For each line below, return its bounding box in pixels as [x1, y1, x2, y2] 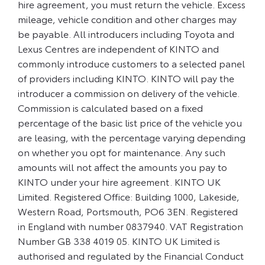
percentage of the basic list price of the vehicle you [18, 115, 242, 130]
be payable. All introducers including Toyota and [18, 27, 234, 41]
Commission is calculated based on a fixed [18, 101, 203, 115]
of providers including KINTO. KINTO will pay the [18, 71, 234, 85]
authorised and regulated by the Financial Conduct [18, 248, 244, 263]
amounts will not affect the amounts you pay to [18, 160, 227, 174]
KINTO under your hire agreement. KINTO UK [18, 174, 221, 189]
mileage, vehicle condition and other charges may [18, 12, 237, 26]
